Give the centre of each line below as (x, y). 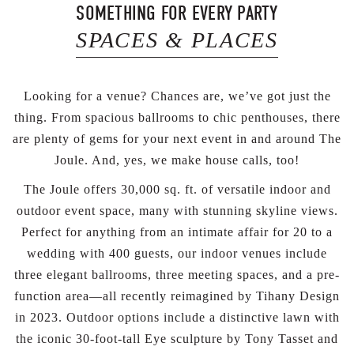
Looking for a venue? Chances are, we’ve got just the (177, 96)
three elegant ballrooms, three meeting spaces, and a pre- (177, 274)
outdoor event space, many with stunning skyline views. (177, 210)
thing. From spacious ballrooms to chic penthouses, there (177, 117)
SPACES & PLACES (177, 40)
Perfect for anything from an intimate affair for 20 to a (177, 232)
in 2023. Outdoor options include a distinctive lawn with (177, 317)
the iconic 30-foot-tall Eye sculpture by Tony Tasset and (177, 338)
